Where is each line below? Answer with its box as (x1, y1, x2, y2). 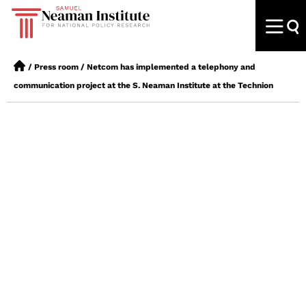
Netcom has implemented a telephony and (87, 62, 255, 72)
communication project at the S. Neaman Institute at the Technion (14, 81, 273, 90)
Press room (34, 62, 79, 72)
